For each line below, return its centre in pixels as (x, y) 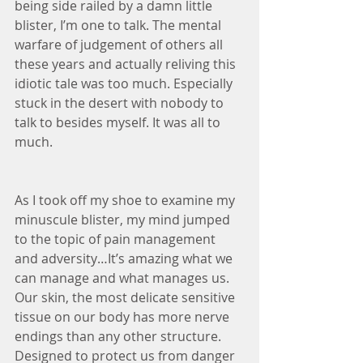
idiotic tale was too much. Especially (125, 83)
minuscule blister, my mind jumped (124, 220)
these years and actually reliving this (127, 64)
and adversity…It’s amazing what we (125, 258)
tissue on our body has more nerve (124, 317)
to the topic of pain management (117, 239)
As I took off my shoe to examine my (126, 200)
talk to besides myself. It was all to (119, 122)
